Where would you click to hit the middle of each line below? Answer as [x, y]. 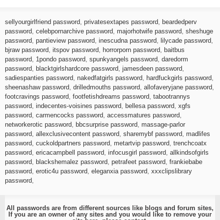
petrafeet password [138, 162]
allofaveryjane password [178, 87]
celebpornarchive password [74, 31]
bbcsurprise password [107, 124]
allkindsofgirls [189, 152]
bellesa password [150, 106]
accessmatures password [143, 115]
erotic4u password [62, 171]
